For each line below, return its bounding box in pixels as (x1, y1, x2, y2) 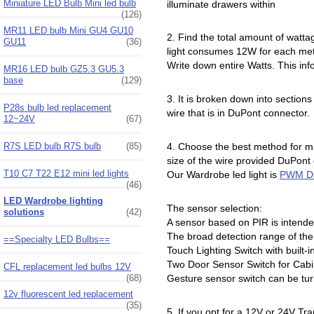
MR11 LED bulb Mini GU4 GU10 (4, 25, 133, 36)
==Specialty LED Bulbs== (4, 233, 110, 245)
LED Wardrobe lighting (4, 195, 103, 206)
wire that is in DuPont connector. (166, 107, 310, 119)
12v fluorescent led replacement (4, 288, 133, 299)
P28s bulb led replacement (4, 102, 111, 113)
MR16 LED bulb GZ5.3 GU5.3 (4, 63, 124, 74)
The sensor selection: (166, 202, 262, 214)
